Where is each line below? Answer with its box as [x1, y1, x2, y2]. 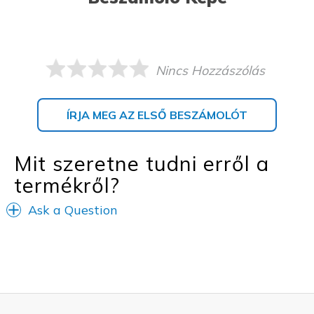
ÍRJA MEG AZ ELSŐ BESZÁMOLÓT [66, 107, 247, 122]
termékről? [14, 172, 120, 198]
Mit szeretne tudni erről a [14, 150, 269, 176]
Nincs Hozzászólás [155, 62, 265, 78]
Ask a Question [28, 201, 118, 218]
